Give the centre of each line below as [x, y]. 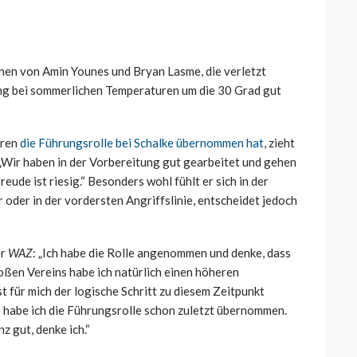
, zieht [279, 143]
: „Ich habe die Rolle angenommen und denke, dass [162, 253]
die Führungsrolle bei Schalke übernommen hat [142, 143]
